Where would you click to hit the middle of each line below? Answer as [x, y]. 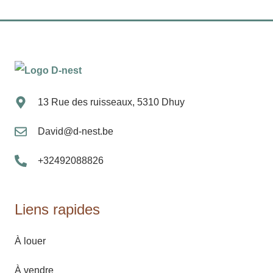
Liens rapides [57, 209]
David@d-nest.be [76, 131]
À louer [30, 241]
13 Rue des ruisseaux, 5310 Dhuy [111, 102]
